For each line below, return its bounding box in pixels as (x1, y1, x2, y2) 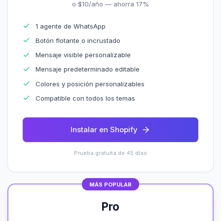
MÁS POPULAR (89, 181, 132, 188)
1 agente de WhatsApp (36, 22, 106, 30)
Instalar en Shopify (70, 124, 138, 134)
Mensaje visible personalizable (36, 51, 131, 59)
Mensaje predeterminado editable (36, 65, 140, 74)
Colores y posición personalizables (36, 79, 145, 88)
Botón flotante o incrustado (36, 36, 121, 44)
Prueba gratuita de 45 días (74, 149, 147, 156)
